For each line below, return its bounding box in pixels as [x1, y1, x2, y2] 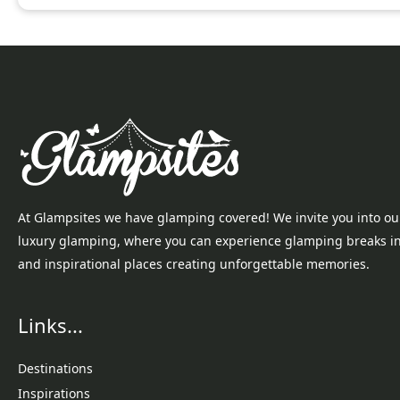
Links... [18, 311, 83, 338]
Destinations [18, 359, 93, 377]
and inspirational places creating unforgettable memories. [18, 254, 370, 272]
